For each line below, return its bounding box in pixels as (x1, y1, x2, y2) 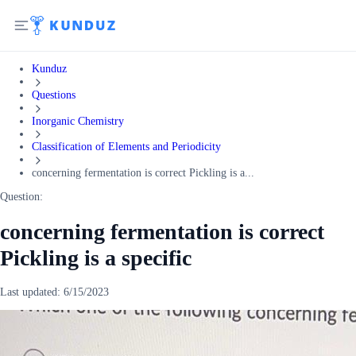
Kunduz (32, 63, 67, 75)
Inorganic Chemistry (32, 114, 124, 127)
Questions (32, 88, 75, 101)
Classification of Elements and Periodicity (32, 141, 221, 153)
